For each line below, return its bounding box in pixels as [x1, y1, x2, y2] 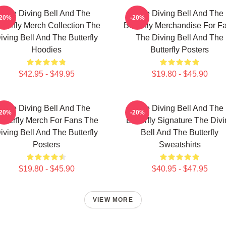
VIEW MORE [93, 196, 133, 203]
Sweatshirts [158, 140, 201, 149]
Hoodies [31, 45, 62, 54]
